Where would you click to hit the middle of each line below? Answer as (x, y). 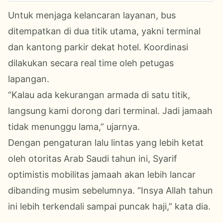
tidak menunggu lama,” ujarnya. (74, 126)
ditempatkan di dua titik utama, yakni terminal (104, 31)
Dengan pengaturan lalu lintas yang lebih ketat (106, 142)
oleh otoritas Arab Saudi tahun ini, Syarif (93, 158)
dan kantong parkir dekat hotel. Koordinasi (98, 47)
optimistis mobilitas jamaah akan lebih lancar (102, 174)
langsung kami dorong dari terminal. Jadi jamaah (110, 111)
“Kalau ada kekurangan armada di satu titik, (99, 95)
